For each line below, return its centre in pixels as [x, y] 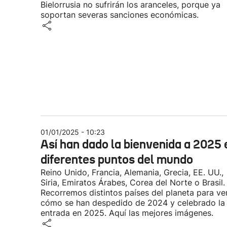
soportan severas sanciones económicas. [120, 15]
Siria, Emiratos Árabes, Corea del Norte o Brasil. [133, 182]
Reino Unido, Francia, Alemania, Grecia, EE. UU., [132, 172]
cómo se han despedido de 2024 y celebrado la [133, 203]
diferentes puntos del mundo [117, 160]
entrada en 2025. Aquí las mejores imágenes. [127, 213]
